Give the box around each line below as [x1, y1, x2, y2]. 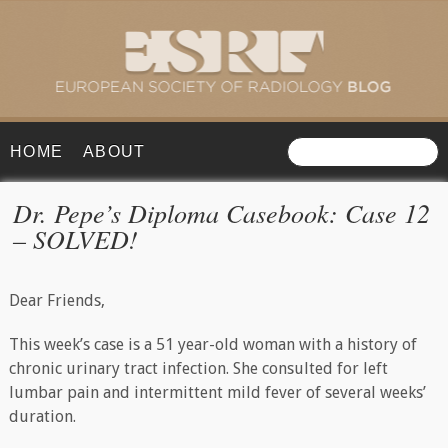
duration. [8, 407, 76, 427]
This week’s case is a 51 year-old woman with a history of [8, 335, 417, 355]
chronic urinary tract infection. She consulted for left [8, 359, 388, 379]
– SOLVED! [13, 220, 139, 256]
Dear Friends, [8, 291, 105, 311]
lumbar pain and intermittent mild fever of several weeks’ [8, 383, 426, 403]
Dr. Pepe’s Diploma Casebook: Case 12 [13, 194, 431, 230]
